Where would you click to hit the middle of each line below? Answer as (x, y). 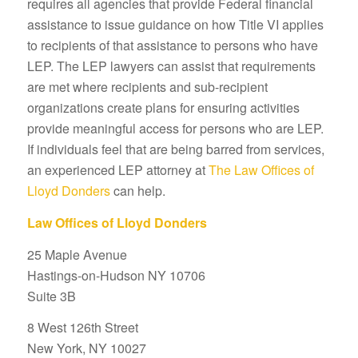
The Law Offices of (261, 170)
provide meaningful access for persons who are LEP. (177, 129)
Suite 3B (51, 296)
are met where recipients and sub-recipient (147, 87)
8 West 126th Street (82, 328)
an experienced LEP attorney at (117, 170)
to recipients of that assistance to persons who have (172, 46)
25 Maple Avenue (77, 254)
